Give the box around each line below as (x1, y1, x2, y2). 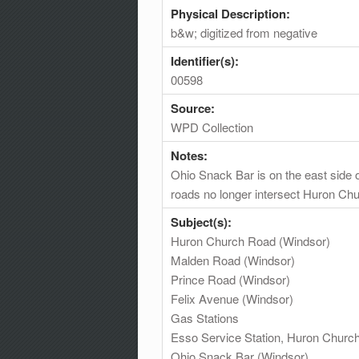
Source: (171, 99, 218, 117)
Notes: (171, 146, 211, 164)
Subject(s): (171, 212, 235, 231)
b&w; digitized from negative (171, 23, 317, 41)
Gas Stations (171, 309, 239, 326)
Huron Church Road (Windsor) (171, 232, 330, 249)
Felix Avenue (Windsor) (171, 289, 293, 307)
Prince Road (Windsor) (171, 270, 290, 288)
